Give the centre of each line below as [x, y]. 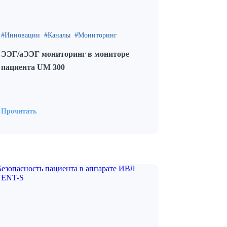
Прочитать [19, 111]
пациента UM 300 [33, 67]
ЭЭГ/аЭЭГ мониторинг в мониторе [65, 54]
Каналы [59, 35]
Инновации [22, 35]
